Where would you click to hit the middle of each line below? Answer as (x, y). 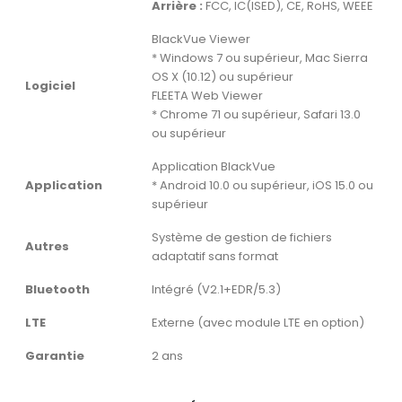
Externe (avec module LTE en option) (258, 323)
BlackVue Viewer (201, 39)
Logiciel (50, 86)
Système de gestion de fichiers (242, 238)
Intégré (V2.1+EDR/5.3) (216, 290)
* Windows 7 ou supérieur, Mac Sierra (260, 58)
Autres (47, 247)
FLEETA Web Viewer (207, 96)
